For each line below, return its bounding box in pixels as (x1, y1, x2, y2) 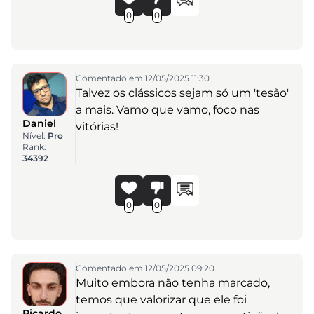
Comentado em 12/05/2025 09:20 (75, 262, 214, 273)
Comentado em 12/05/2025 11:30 (75, 72, 210, 83)
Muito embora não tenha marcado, (75, 275, 270, 289)
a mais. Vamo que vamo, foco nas (75, 102, 259, 116)
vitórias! (75, 119, 118, 133)
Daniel (22, 116, 56, 130)
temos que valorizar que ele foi (75, 292, 247, 306)
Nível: (22, 130, 48, 141)
